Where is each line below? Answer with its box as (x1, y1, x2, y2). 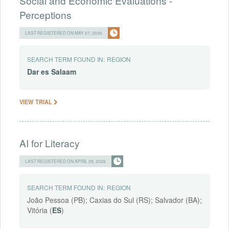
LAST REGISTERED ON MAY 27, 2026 (25, 30, 102, 36)
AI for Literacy (19, 136, 80, 150)
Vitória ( (27, 205, 52, 216)
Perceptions (19, 8, 72, 22)
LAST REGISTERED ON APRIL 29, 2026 (25, 158, 106, 165)
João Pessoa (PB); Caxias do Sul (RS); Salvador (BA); (27, 195, 202, 205)
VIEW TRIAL (19, 98, 54, 106)
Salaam (51, 66, 76, 77)
